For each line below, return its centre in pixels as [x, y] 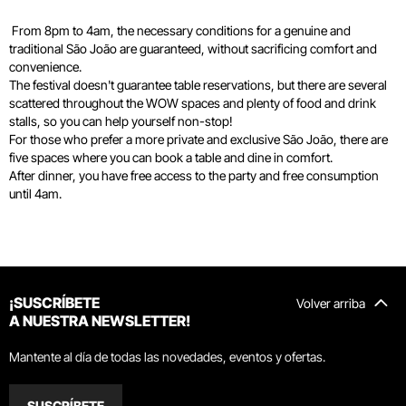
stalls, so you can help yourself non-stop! [121, 121]
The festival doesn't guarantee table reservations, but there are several [198, 85]
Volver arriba [331, 303]
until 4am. [35, 193]
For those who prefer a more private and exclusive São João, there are [198, 139]
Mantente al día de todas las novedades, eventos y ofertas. [167, 357]
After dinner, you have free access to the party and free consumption [194, 175]
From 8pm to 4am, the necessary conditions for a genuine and [180, 30]
